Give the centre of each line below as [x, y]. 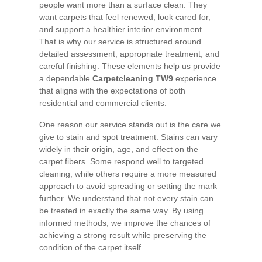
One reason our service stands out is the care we [130, 125]
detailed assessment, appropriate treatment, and [129, 54]
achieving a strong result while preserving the [123, 235]
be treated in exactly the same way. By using [121, 211]
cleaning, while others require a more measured [128, 174]
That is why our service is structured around [120, 42]
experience [195, 79]
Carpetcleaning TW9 [133, 79]
